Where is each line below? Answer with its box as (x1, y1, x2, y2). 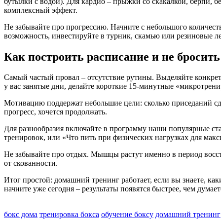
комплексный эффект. (4, 5, 77, 14)
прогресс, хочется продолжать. (4, 108, 107, 116)
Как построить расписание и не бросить (4, 50, 220, 63)
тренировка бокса (39, 210, 99, 219)
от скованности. (4, 159, 58, 168)
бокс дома (4, 210, 37, 219)
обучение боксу (101, 210, 153, 219)
